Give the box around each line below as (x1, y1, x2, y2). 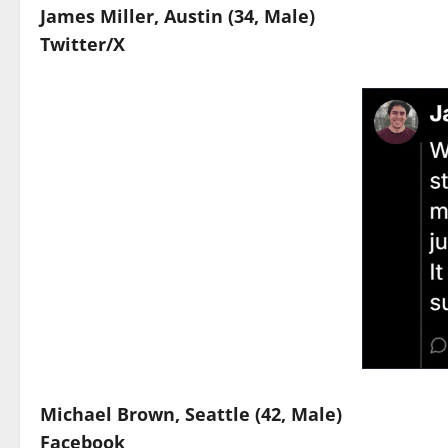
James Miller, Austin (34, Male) (40, 3, 315, 28)
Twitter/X (40, 31, 125, 56)
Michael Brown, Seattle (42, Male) (40, 401, 342, 426)
